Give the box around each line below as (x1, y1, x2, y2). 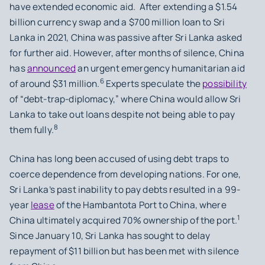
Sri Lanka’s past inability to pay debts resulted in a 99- (9, 183, 241, 196)
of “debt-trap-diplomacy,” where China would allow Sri (9, 92, 241, 105)
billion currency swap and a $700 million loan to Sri (9, 15, 225, 28)
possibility (202, 77, 247, 90)
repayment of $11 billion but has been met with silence (9, 244, 240, 257)
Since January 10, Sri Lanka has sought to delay (9, 229, 211, 242)
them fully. (9, 123, 54, 136)
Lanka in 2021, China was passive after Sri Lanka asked (9, 31, 243, 44)
